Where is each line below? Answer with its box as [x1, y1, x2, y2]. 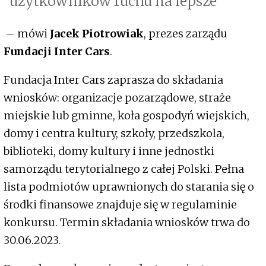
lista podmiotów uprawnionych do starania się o [4, 180, 254, 194]
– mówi [4, 27, 47, 41]
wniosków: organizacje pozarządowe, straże [4, 91, 231, 105]
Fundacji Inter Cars [4, 45, 110, 59]
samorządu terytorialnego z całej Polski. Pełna [4, 162, 244, 176]
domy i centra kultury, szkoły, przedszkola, [4, 126, 224, 141]
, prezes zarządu [144, 27, 227, 41]
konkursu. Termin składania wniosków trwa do [4, 216, 250, 230]
